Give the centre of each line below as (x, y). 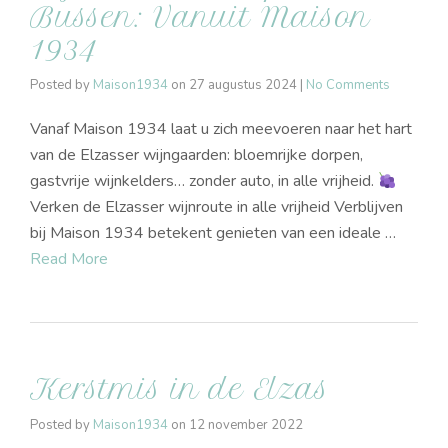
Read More (69, 259)
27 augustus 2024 (243, 85)
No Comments (348, 85)
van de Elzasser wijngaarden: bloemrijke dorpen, (196, 155)
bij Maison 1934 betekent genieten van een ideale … (213, 233)
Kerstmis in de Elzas (179, 389)
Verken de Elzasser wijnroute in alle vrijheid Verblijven (216, 207)
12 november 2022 (246, 425)
